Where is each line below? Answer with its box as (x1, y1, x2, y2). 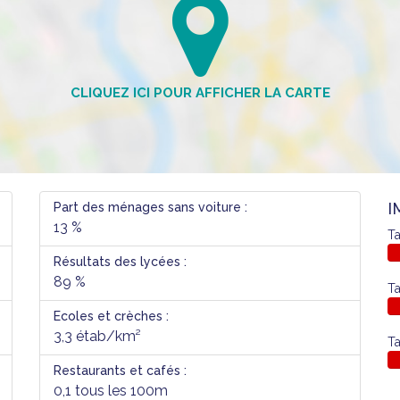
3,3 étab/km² (54, 328, 141, 345)
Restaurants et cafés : (54, 363, 187, 378)
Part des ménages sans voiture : (54, 200, 247, 214)
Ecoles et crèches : (54, 309, 169, 323)
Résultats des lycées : (54, 254, 187, 269)
